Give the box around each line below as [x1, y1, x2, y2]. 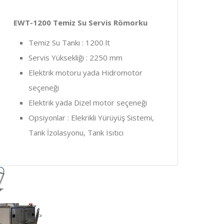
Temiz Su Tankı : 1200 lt [28, 37, 110, 47]
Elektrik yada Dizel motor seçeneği [28, 97, 147, 107]
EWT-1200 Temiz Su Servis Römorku [13, 17, 147, 27]
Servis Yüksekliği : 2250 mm [28, 52, 122, 62]
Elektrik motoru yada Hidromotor [28, 67, 142, 77]
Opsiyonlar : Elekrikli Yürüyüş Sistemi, [28, 112, 154, 122]
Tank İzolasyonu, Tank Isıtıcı [28, 127, 123, 137]
